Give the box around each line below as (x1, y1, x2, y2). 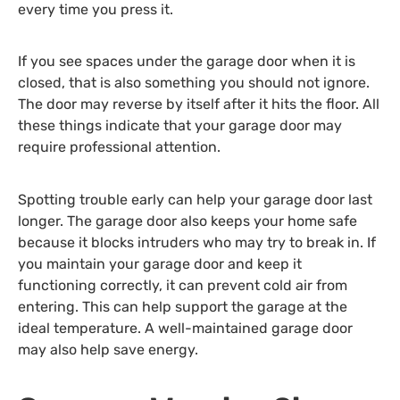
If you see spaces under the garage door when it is (18, 53, 355, 71)
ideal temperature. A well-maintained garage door (18, 319, 353, 337)
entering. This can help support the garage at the (18, 297, 347, 315)
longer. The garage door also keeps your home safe (18, 212, 357, 229)
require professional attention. (18, 138, 221, 156)
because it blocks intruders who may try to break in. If (18, 233, 376, 251)
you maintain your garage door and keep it (18, 254, 302, 272)
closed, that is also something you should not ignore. (18, 74, 370, 92)
